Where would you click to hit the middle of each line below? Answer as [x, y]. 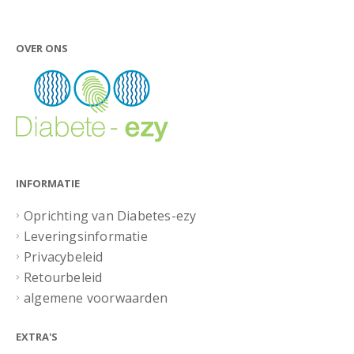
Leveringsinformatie [86, 236]
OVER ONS [42, 48]
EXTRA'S [37, 336]
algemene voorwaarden [96, 298]
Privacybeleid [64, 256]
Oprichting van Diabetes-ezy [110, 215]
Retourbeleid [63, 277]
